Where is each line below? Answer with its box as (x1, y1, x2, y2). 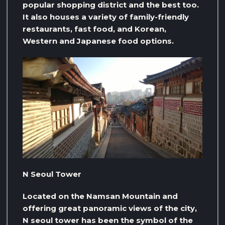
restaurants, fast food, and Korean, (23, 24, 166, 34)
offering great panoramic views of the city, (23, 203, 197, 213)
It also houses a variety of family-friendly (23, 12, 189, 22)
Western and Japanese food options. (23, 36, 174, 46)
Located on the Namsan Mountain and (23, 191, 178, 201)
